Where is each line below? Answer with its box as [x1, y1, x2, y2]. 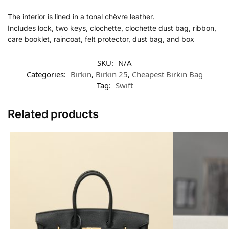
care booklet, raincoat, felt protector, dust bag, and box [8, 34, 194, 43]
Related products [8, 107, 99, 121]
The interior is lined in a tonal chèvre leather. [8, 12, 154, 21]
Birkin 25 [95, 68, 128, 79]
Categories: [26, 68, 68, 79]
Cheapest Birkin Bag [131, 68, 203, 79]
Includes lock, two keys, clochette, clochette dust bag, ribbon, [8, 23, 216, 32]
